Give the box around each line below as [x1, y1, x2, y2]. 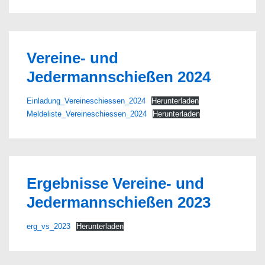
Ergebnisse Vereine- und [27, 174, 204, 192]
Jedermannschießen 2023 [27, 193, 211, 211]
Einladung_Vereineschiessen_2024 [27, 96, 146, 105]
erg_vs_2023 [27, 222, 70, 231]
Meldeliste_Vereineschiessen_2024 [27, 109, 147, 118]
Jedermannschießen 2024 [27, 68, 211, 86]
